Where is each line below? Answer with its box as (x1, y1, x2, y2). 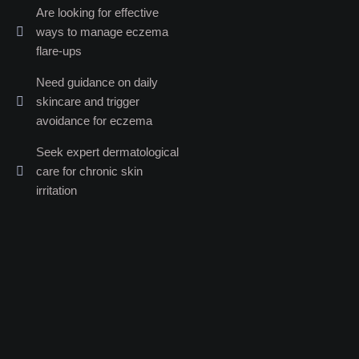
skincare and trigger (36, 95, 139, 108)
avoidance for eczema (36, 114, 152, 127)
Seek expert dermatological (36, 145, 179, 159)
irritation (36, 184, 77, 197)
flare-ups (36, 44, 82, 58)
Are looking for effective (36, 6, 159, 19)
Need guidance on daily (36, 75, 158, 89)
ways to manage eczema (36, 25, 168, 38)
